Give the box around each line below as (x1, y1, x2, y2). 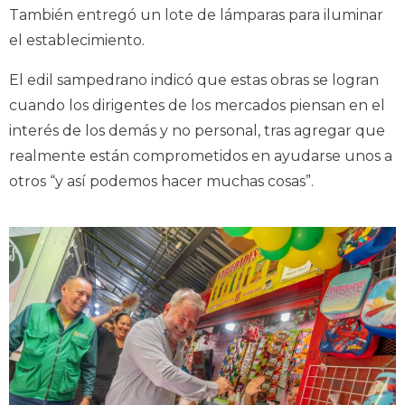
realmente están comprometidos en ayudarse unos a (9, 146, 392, 165)
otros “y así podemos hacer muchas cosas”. (9, 172, 314, 190)
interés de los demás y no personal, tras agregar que (9, 121, 385, 139)
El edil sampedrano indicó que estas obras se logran (9, 71, 379, 89)
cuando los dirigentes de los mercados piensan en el (9, 96, 385, 114)
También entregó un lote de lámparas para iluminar (9, 5, 383, 24)
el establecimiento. (9, 31, 145, 49)
